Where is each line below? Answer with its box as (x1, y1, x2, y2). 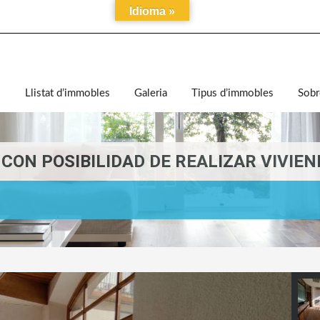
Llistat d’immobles (25, 88, 110, 99)
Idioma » (129, 5, 175, 17)
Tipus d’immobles (191, 88, 274, 99)
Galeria (134, 88, 167, 99)
